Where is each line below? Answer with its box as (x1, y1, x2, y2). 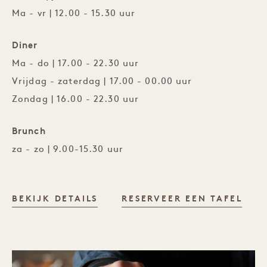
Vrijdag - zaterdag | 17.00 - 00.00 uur (12, 77, 193, 86)
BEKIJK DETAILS (12, 195, 98, 204)
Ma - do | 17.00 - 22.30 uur (12, 60, 139, 69)
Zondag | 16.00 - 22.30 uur (12, 95, 139, 104)
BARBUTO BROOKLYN (97, 194, 212, 203)
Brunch (12, 128, 46, 136)
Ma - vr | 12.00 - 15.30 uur (12, 10, 136, 18)
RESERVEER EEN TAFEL (122, 195, 243, 204)
